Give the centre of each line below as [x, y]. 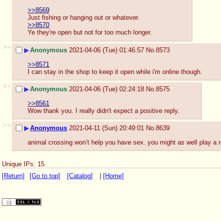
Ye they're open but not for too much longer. [90, 33]
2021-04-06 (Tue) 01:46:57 [107, 50]
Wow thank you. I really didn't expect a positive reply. [104, 110]
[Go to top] [45, 176]
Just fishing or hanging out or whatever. [84, 18]
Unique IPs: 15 [23, 164]
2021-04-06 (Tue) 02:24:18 [107, 89]
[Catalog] [80, 176]
